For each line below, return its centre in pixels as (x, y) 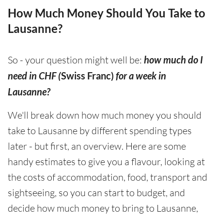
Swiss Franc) (87, 76)
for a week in (141, 76)
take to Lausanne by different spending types (100, 131)
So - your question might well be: (76, 60)
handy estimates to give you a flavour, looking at (106, 162)
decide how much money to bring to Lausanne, (103, 208)
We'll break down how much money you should (105, 115)
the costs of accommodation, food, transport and (108, 177)
